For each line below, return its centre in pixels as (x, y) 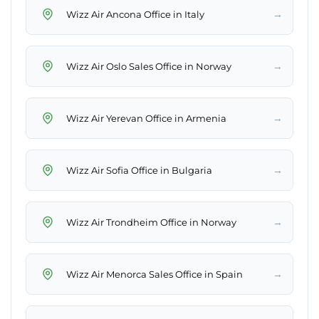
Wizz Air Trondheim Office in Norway (151, 222)
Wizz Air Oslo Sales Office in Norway (149, 66)
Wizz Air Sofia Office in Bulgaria (139, 170)
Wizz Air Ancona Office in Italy (135, 14)
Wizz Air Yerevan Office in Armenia (146, 118)
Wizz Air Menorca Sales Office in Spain (155, 274)
